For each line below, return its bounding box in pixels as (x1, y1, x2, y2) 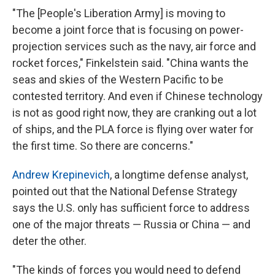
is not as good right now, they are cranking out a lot (12, 106, 257, 120)
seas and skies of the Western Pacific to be (12, 73, 223, 87)
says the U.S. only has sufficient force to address (12, 201, 250, 215)
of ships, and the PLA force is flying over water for (12, 123, 254, 136)
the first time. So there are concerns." (12, 139, 193, 153)
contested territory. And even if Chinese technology (12, 90, 263, 103)
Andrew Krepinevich (12, 168, 110, 182)
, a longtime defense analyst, (110, 168, 248, 182)
